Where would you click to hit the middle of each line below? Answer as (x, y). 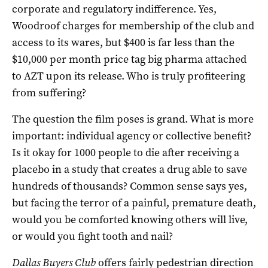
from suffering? (49, 92)
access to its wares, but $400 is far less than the (123, 42)
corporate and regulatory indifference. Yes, (114, 9)
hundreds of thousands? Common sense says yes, (130, 186)
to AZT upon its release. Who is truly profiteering (129, 76)
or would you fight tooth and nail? (92, 236)
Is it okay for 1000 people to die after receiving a (126, 152)
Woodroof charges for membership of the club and (133, 25)
